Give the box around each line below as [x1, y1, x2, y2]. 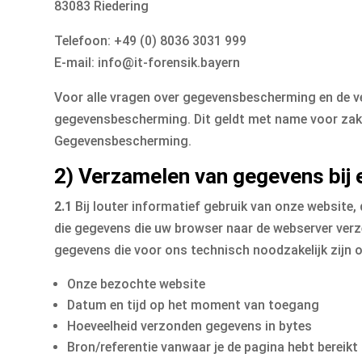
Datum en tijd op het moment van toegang [67, 297, 320, 314]
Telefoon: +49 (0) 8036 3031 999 [54, 33, 247, 49]
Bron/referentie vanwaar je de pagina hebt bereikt [67, 339, 359, 356]
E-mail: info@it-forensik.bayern [54, 55, 241, 71]
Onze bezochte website [67, 276, 206, 293]
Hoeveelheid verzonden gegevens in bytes [67, 318, 313, 335]
